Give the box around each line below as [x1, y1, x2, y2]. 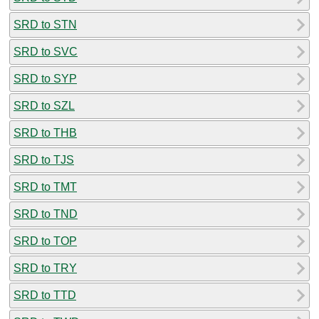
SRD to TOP [14, 234, 77, 247]
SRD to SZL [14, 99, 75, 112]
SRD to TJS [14, 153, 74, 166]
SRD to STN [14, 18, 77, 31]
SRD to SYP [14, 72, 77, 85]
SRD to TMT [14, 180, 77, 193]
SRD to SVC [14, 45, 78, 58]
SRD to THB [14, 126, 77, 139]
